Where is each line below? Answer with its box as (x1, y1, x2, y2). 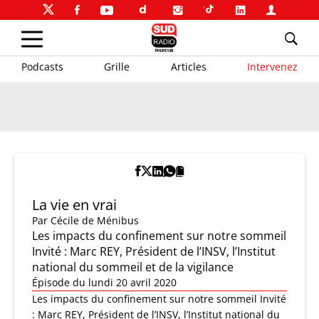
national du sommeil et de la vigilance (32, 259, 234, 275)
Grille (104, 59, 130, 73)
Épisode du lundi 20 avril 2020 (32, 276, 177, 289)
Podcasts (21, 59, 63, 73)
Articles (170, 59, 206, 73)
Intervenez (246, 59, 298, 73)
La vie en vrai (32, 195, 117, 214)
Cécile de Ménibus (51, 214, 139, 227)
